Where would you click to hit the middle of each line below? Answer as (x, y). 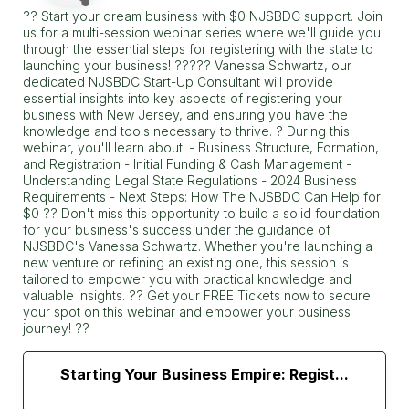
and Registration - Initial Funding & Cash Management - (187, 164)
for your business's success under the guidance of (177, 230)
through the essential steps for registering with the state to (198, 49)
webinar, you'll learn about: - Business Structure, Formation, (201, 148)
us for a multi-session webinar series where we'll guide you (202, 33)
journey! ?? (56, 329)
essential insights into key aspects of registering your (183, 99)
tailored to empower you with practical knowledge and (187, 279)
